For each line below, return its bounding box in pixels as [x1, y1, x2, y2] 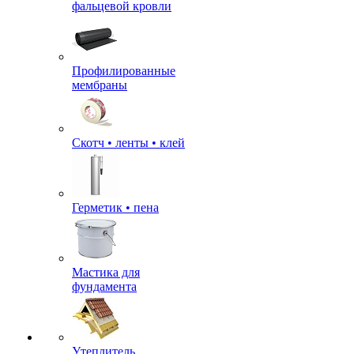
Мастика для [72, 265, 140, 279]
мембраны [72, 78, 127, 92]
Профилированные [72, 64, 175, 77]
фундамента [72, 280, 137, 293]
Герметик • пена [72, 201, 159, 214]
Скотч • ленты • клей [72, 136, 185, 149]
